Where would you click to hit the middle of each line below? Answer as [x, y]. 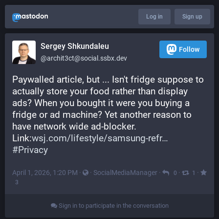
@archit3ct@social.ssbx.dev [84, 58]
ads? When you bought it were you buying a [101, 103]
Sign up [192, 17]
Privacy [33, 150]
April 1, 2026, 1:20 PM [45, 173]
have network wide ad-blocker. [74, 126]
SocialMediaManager [125, 173]
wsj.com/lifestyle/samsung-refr [97, 138]
